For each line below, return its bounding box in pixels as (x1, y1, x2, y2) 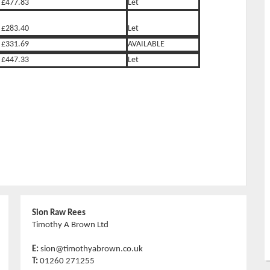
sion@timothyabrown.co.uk (40, 243, 143, 254)
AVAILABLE (128, 39, 165, 49)
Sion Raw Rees (31, 207, 86, 218)
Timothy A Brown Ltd (31, 219, 108, 230)
